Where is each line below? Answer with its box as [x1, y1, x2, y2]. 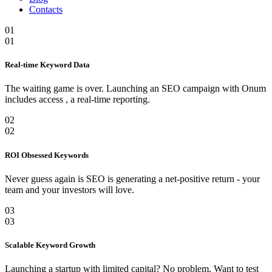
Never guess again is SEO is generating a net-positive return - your [5, 173, 260, 184]
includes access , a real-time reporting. [5, 94, 150, 105]
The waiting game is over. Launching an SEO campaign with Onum [5, 83, 266, 94]
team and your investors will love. [5, 184, 134, 195]
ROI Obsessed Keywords [5, 150, 89, 160]
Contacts [29, 4, 63, 15]
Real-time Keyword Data [5, 60, 90, 70]
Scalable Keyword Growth [5, 240, 95, 250]
